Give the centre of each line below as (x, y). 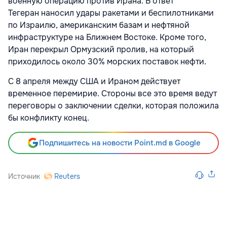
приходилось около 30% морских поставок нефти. (107, 62)
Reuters (67, 176)
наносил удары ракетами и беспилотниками (127, 13)
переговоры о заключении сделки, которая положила (113, 106)
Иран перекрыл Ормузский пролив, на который (101, 49)
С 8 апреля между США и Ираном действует (94, 81)
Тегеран (24, 13)
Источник (24, 176)
